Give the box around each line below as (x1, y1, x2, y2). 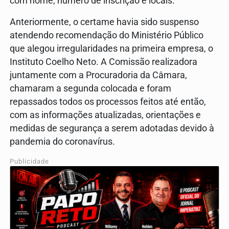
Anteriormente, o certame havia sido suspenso (10, 17, 199, 28)
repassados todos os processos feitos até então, (10, 97, 206, 107)
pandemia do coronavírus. (10, 136, 117, 147)
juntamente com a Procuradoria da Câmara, (10, 70, 187, 81)
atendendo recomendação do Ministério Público (10, 30, 203, 41)
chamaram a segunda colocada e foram (10, 83, 171, 94)
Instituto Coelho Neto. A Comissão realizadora (10, 57, 197, 67)
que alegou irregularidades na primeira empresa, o (10, 43, 213, 54)
